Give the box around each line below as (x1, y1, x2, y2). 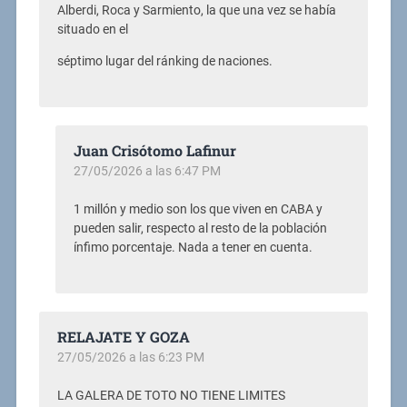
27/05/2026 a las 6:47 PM (73, 164, 221, 179)
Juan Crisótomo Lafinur (73, 141, 236, 161)
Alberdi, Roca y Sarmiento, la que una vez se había (56, 2, 336, 18)
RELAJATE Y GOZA (56, 327, 190, 347)
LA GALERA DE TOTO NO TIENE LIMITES (56, 388, 285, 404)
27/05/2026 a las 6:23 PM (56, 350, 204, 365)
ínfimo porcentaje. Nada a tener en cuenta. (73, 240, 313, 256)
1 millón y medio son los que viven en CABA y (73, 202, 323, 218)
